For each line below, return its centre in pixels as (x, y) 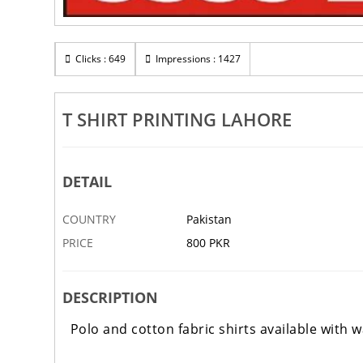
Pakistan (209, 220)
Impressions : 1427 (196, 58)
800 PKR (208, 243)
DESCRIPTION (110, 298)
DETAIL (87, 182)
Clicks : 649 (98, 58)
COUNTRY (89, 220)
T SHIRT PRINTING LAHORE (177, 120)
